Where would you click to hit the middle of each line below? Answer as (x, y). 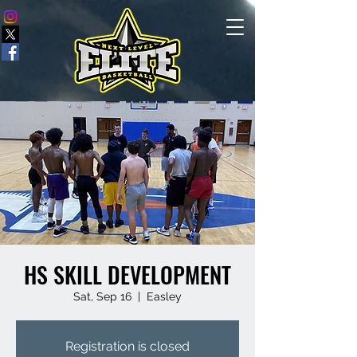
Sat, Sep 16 (102, 296)
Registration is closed (127, 346)
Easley (164, 296)
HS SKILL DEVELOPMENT (127, 275)
